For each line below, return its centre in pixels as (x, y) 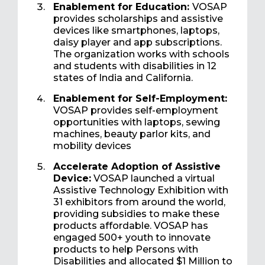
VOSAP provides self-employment (136, 111)
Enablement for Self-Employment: (140, 99)
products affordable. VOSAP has (131, 226)
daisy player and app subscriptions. (138, 43)
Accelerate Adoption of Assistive (137, 167)
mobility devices (92, 146)
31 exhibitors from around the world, (139, 202)
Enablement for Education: (123, 7)
